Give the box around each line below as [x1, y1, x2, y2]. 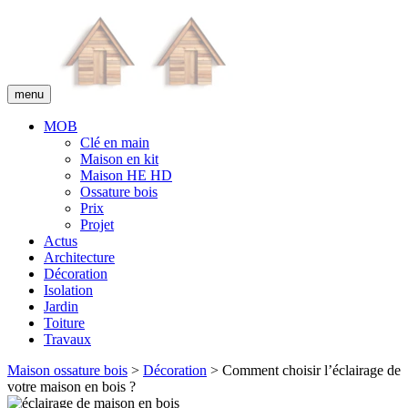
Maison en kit [80, 151, 158, 167]
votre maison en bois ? [7, 379, 136, 394]
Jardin [44, 299, 78, 314]
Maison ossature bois [7, 362, 127, 378]
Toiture [44, 315, 85, 331]
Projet [80, 217, 114, 232]
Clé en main [80, 135, 149, 150]
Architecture [44, 250, 115, 265]
